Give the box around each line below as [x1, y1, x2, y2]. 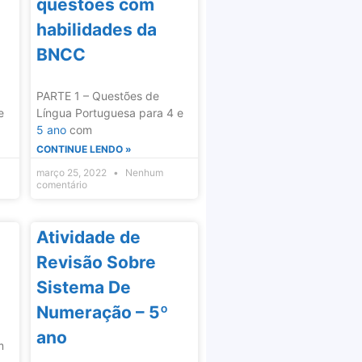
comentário [36, 179, 87, 192]
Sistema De [36, 277, 131, 298]
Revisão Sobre [36, 252, 156, 273]
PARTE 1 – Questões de [36, 89, 159, 103]
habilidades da [36, 19, 157, 40]
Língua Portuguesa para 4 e [36, 106, 183, 120]
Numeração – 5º [36, 302, 168, 323]
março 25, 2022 [36, 166, 109, 179]
